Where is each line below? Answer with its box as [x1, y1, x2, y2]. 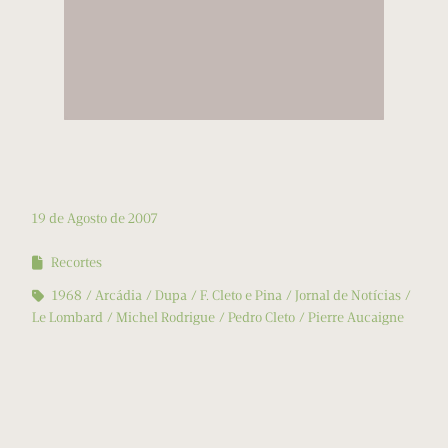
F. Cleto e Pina [200, 287, 282, 305]
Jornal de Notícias [295, 287, 401, 305]
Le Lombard [32, 309, 103, 327]
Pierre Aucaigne [308, 309, 404, 327]
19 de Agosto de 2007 [32, 210, 158, 228]
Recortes [51, 254, 102, 272]
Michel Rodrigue [116, 309, 215, 327]
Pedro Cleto [228, 309, 295, 327]
